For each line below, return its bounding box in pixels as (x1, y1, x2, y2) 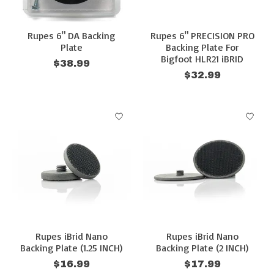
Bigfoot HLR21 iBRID (161, 53, 244, 65)
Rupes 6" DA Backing (28, 29, 116, 42)
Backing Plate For (166, 41, 239, 54)
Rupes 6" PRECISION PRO (150, 29, 254, 42)
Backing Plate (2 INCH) (156, 242, 249, 254)
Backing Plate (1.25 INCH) (20, 242, 123, 254)
